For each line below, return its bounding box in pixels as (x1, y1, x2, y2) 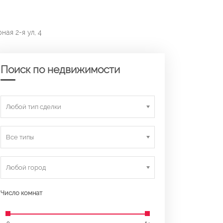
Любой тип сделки (6, 103, 61, 111)
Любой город (6, 164, 46, 171)
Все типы (6, 133, 34, 141)
